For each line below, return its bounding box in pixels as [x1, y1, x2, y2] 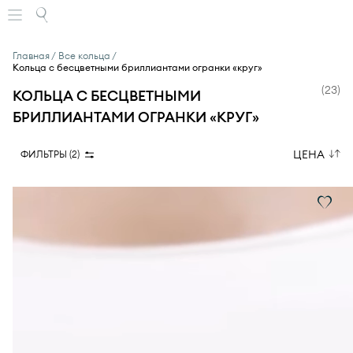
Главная [17, 50, 50, 61]
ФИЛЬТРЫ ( [20, 148, 72, 160]
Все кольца [65, 50, 110, 61]
